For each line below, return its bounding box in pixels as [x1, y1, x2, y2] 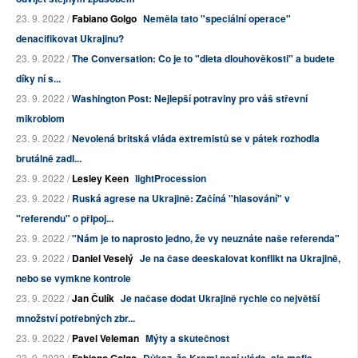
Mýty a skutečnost [145, 331, 229, 346]
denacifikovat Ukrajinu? [16, 31, 124, 46]
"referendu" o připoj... [16, 211, 113, 226]
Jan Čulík [72, 291, 114, 306]
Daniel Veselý [72, 251, 133, 266]
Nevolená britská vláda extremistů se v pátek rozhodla [72, 131, 320, 146]
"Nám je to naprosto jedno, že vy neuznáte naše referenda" [72, 231, 340, 246]
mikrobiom [16, 111, 65, 126]
